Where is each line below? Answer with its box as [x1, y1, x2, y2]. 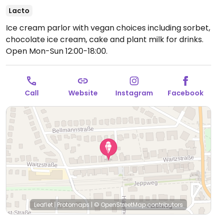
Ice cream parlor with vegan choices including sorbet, [6, 22, 210, 33]
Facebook [168, 88, 203, 98]
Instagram [115, 88, 153, 98]
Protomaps [57, 201, 90, 209]
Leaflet [34, 201, 53, 209]
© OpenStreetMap [94, 201, 146, 209]
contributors [146, 201, 183, 209]
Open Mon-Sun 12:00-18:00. [6, 46, 108, 57]
